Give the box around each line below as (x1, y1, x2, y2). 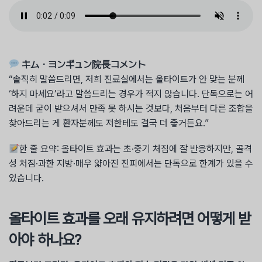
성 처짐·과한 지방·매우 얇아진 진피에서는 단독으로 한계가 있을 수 (9, 157, 253, 169)
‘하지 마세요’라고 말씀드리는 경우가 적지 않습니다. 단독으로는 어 (9, 88, 253, 99)
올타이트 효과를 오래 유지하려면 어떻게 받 (9, 209, 251, 227)
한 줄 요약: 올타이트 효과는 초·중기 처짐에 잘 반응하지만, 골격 (19, 143, 253, 154)
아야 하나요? (9, 230, 81, 249)
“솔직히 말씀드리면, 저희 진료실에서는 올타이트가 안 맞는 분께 (9, 73, 244, 85)
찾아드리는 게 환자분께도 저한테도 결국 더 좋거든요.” (9, 117, 209, 129)
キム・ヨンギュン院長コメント (22, 58, 146, 70)
